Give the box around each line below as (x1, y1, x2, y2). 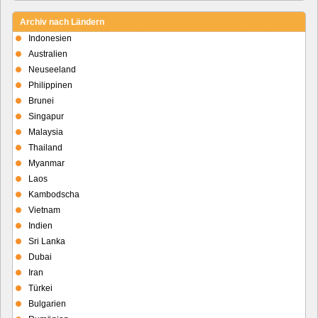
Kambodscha (28, 189, 79, 199)
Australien (28, 48, 67, 59)
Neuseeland (28, 64, 76, 75)
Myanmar (28, 158, 65, 168)
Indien (28, 220, 53, 231)
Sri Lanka (28, 236, 65, 246)
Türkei (28, 283, 53, 293)
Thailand (28, 142, 62, 153)
